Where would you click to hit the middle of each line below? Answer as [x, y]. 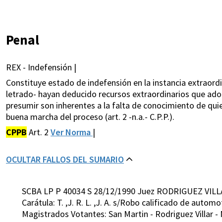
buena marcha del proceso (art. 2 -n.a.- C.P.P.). [90, 117]
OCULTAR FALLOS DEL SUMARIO [65, 160]
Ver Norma [72, 132]
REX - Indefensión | [41, 67]
